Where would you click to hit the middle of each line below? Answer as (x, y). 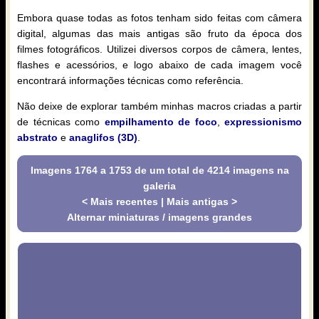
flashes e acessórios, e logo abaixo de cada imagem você (159, 64)
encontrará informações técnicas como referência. (130, 80)
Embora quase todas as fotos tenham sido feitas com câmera (159, 17)
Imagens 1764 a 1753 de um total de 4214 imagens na (159, 170)
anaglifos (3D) (103, 137)
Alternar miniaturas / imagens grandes (159, 217)
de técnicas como (61, 121)
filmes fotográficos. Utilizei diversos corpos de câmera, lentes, (159, 49)
